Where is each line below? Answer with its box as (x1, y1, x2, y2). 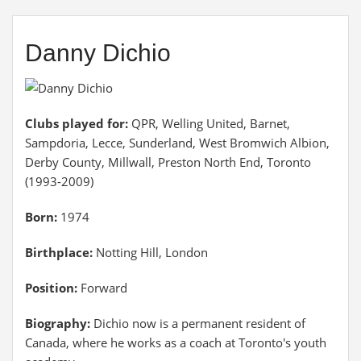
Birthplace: (25, 244, 93, 260)
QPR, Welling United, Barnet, (131, 115, 290, 131)
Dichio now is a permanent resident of (93, 315, 305, 331)
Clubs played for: (25, 115, 131, 131)
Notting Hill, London (93, 244, 208, 260)
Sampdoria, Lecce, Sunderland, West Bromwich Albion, (25, 135, 330, 151)
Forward (77, 280, 127, 296)
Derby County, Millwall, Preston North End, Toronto (25, 154, 311, 170)
